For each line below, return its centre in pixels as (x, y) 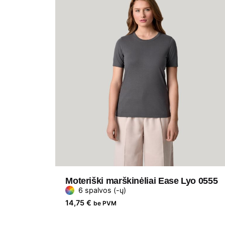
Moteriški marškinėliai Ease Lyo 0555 (142, 181)
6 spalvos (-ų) (102, 190)
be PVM (105, 203)
